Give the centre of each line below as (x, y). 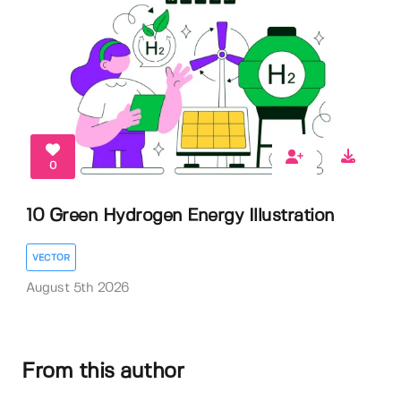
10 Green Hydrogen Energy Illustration (180, 217)
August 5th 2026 (78, 288)
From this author (102, 372)
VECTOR (51, 257)
